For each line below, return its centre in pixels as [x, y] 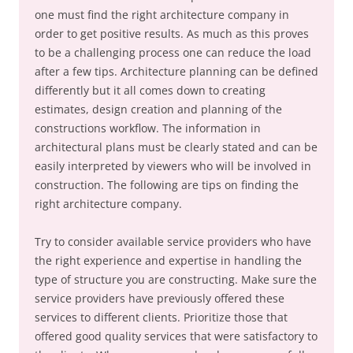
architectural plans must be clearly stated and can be [176, 147]
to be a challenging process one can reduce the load [173, 52]
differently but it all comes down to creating [150, 90]
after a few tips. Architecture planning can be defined [176, 71]
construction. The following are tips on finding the [167, 185]
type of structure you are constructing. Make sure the [176, 279]
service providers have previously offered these [160, 298]
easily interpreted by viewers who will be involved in [173, 166]
